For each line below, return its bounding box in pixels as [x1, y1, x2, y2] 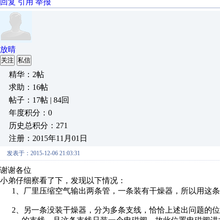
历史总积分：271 [9, 121, 68, 130]
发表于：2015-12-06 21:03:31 [7, 150, 80, 157]
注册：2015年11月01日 [9, 134, 87, 142]
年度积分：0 [9, 109, 52, 117]
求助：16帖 [9, 83, 48, 91]
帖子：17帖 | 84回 [9, 96, 69, 104]
